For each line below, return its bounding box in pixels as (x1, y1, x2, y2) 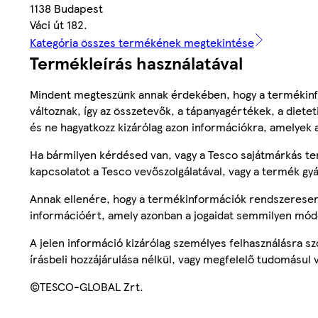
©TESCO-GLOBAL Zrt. (30, 278, 143, 295)
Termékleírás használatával (30, 50, 243, 75)
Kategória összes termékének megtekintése (30, 34, 254, 51)
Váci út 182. (30, 16, 87, 33)
